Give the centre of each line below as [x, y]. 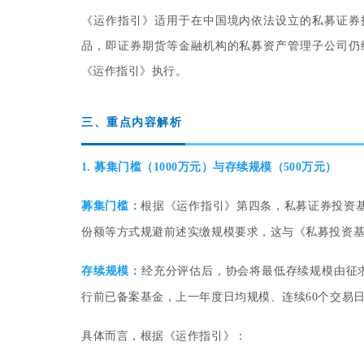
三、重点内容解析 [132, 123]
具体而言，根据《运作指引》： [164, 336]
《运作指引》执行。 [134, 71]
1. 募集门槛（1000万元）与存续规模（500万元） [209, 167]
